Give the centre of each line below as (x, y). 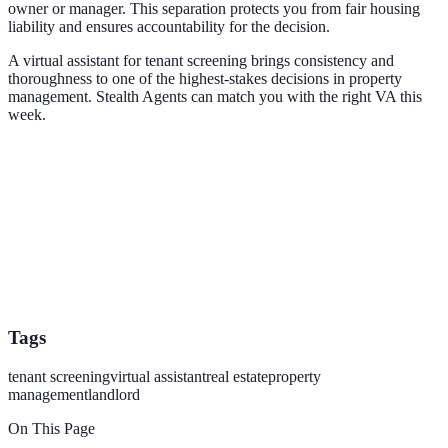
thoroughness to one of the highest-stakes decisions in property (205, 79)
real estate (237, 376)
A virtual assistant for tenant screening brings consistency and (201, 61)
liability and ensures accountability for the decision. (169, 27)
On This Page (51, 428)
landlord (114, 394)
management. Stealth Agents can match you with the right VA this (215, 97)
